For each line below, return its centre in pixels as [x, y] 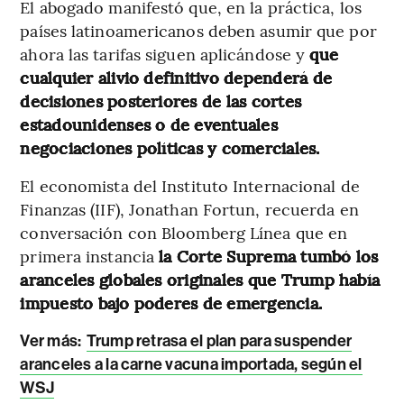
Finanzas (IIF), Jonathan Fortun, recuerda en [189, 208]
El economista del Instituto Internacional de [190, 185]
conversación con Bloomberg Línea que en [184, 232]
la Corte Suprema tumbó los [269, 255]
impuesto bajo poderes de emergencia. [171, 302]
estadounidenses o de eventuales [149, 124]
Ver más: [52, 340]
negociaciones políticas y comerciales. [170, 147]
